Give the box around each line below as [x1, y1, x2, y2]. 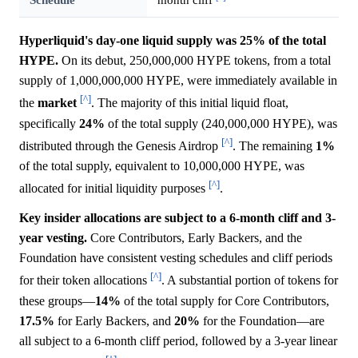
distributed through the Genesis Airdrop [19, 139, 221, 153]
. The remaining [233, 139, 316, 153]
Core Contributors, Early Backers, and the [87, 231, 302, 245]
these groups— [19, 293, 95, 308]
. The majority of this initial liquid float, [91, 96, 288, 110]
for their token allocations [19, 273, 150, 288]
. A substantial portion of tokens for [161, 273, 338, 288]
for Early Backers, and [54, 313, 174, 328]
